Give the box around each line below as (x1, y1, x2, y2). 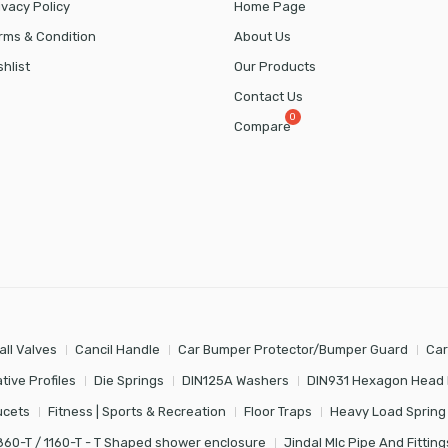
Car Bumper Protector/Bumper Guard (177, 342, 408, 358)
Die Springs (93, 373, 164, 389)
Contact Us (233, 88, 303, 104)
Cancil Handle (74, 342, 160, 358)
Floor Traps (243, 404, 312, 420)
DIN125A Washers (181, 373, 289, 389)
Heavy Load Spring (329, 404, 446, 420)
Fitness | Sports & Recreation (47, 404, 226, 420)
